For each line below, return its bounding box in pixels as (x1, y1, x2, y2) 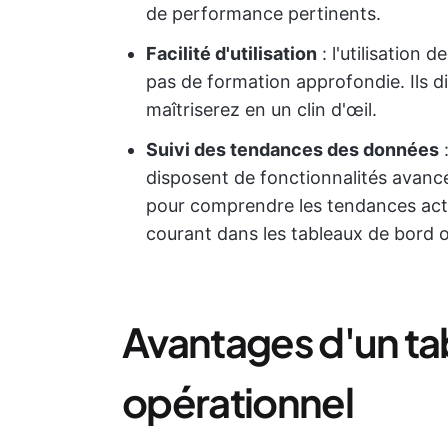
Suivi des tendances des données (146, 139, 439, 160)
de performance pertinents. (146, 3, 381, 24)
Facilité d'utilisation (146, 43, 317, 64)
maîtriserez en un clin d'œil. (146, 99, 377, 120)
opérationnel (122, 376, 353, 427)
